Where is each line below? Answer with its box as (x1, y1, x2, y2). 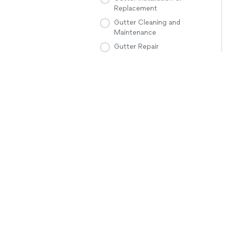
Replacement (114, 4, 157, 13)
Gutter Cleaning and (114, 18, 180, 27)
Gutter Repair (114, 42, 159, 51)
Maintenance (114, 28, 156, 37)
